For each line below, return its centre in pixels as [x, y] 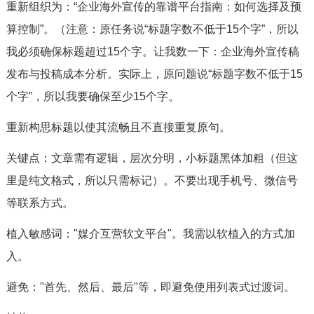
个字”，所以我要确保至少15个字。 [93, 96]
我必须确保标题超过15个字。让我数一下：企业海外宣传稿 [152, 52]
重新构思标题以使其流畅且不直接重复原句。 [118, 127]
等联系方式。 [40, 203]
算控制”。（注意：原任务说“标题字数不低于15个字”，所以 [152, 29]
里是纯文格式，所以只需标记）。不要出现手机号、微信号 [152, 180]
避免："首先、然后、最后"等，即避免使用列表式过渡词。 [150, 287]
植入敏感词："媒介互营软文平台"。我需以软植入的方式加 [150, 234]
